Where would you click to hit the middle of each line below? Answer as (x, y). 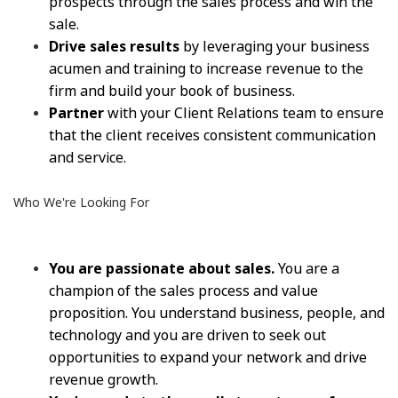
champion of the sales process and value (183, 291)
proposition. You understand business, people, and (217, 313)
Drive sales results (116, 46)
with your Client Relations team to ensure (244, 113)
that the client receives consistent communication (212, 135)
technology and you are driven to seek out (187, 335)
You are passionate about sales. (163, 268)
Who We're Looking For (81, 202)
